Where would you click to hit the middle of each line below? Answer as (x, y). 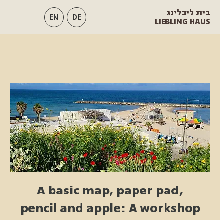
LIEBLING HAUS (182, 22)
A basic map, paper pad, (110, 191)
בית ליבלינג (188, 13)
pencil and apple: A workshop (110, 208)
